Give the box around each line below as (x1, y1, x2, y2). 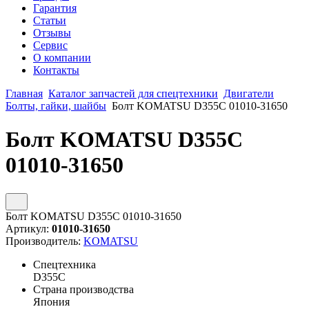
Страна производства (33, 283, 134, 295)
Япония (33, 295, 70, 308)
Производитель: (6, 235, 83, 247)
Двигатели (223, 88, 274, 99)
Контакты (33, 64, 79, 76)
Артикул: (6, 222, 52, 235)
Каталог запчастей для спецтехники (48, 88, 218, 99)
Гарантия (33, 2, 77, 14)
